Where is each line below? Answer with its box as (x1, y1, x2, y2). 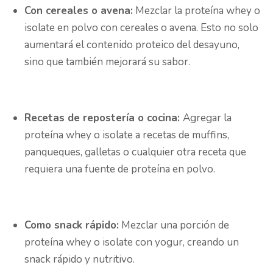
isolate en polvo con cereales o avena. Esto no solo (24, 21, 258, 35)
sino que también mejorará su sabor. (24, 55, 190, 69)
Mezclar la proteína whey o (133, 4, 260, 18)
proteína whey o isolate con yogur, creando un (24, 235, 239, 250)
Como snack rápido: (24, 218, 119, 233)
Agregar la (183, 111, 232, 126)
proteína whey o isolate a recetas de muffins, (24, 128, 229, 143)
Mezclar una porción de (119, 218, 229, 233)
